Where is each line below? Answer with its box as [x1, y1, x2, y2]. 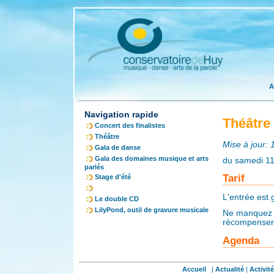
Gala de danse [95, 144, 141, 151]
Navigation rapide [84, 109, 158, 119]
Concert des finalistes [95, 122, 165, 129]
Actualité [215, 265, 244, 273]
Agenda [223, 234, 259, 246]
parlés [84, 163, 104, 171]
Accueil [182, 265, 206, 273]
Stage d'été [95, 173, 131, 180]
